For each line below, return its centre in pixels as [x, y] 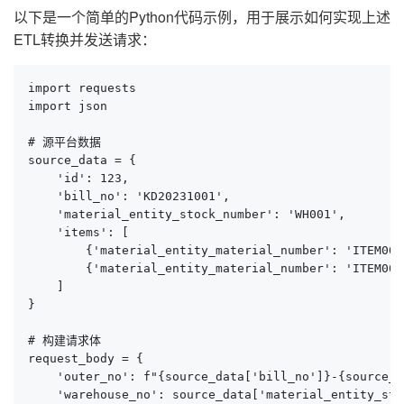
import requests [82, 87]
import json [68, 106]
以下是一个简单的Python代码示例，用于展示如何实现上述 [202, 16]
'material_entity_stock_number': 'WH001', [187, 214]
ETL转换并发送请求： [85, 39]
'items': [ [78, 232]
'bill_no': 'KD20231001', [129, 196]
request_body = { [86, 358]
